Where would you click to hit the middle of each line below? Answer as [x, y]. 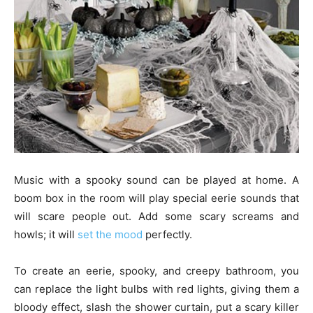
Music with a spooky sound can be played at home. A [156, 180]
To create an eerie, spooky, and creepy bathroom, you [156, 270]
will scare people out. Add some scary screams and [156, 216]
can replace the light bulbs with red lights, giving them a [156, 289]
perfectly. [167, 234]
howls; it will [46, 234]
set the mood [110, 234]
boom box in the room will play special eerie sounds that [156, 198]
